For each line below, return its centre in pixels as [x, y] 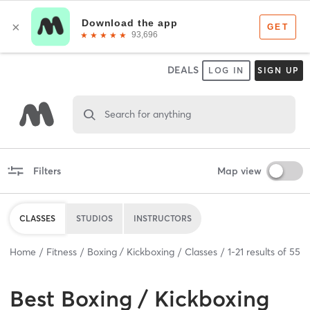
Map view [239, 171]
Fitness [62, 252]
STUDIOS [94, 218]
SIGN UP [279, 70]
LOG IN [226, 70]
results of [266, 252]
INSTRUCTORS [163, 218]
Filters [47, 171]
